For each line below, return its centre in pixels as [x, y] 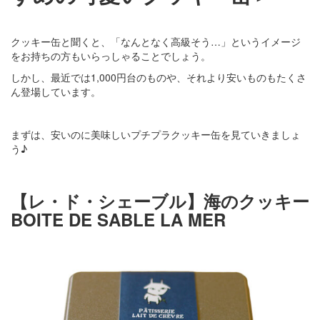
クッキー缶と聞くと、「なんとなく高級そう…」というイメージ [156, 41]
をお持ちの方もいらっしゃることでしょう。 [111, 55]
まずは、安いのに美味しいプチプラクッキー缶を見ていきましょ [156, 134]
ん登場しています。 [56, 91]
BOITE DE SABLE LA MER [118, 219]
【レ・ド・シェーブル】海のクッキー [160, 200]
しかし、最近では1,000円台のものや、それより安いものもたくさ [159, 77]
